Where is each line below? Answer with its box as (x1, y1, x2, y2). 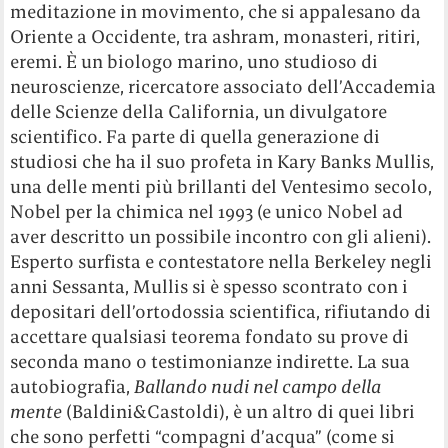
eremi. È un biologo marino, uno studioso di (10, 49, 379, 73)
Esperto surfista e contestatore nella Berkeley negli (10, 249, 433, 273)
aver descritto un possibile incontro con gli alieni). (10, 224, 432, 248)
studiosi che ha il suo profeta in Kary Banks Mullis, (10, 149, 435, 173)
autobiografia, (10, 374, 135, 398)
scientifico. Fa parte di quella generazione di (10, 124, 381, 148)
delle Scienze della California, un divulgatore (10, 99, 388, 123)
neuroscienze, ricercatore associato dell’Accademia (10, 74, 437, 98)
